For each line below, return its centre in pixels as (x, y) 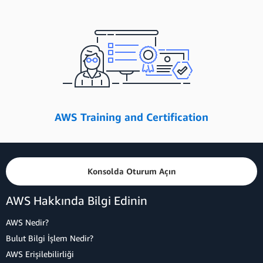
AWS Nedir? (27, 222)
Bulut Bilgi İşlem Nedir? (50, 238)
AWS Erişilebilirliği (40, 254)
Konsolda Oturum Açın (131, 171)
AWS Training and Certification (131, 117)
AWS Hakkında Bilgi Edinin (77, 200)
